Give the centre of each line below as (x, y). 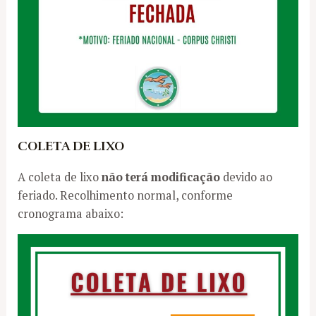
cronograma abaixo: (71, 213)
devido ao (247, 177)
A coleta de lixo (59, 177)
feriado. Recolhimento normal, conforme (126, 195)
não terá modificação (160, 177)
